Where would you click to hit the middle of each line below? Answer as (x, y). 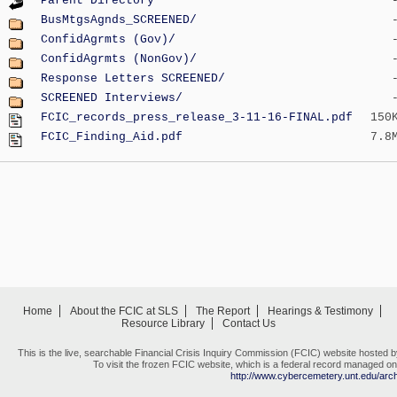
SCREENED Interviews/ (112, 98)
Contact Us (249, 323)
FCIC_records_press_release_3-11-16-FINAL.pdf (197, 117)
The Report (223, 311)
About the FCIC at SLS (124, 311)
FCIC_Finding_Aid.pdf (112, 137)
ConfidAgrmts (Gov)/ (108, 39)
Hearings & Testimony (320, 311)
